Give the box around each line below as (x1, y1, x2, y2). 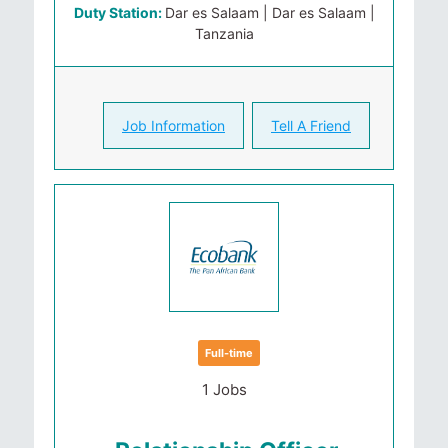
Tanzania (194, 25, 254, 42)
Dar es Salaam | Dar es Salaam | (164, 4, 375, 21)
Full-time (205, 346, 253, 360)
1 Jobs (201, 380, 247, 399)
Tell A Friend (271, 117, 351, 134)
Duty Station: (73, 4, 165, 21)
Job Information (122, 117, 225, 134)
